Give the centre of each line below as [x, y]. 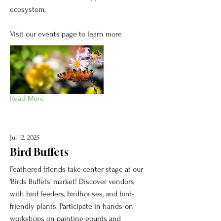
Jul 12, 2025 [25, 137]
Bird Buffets [39, 152]
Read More [27, 98]
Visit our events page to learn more [66, 34]
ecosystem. [28, 9]
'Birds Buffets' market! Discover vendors [72, 181]
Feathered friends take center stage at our [76, 169]
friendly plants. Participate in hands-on [72, 206]
